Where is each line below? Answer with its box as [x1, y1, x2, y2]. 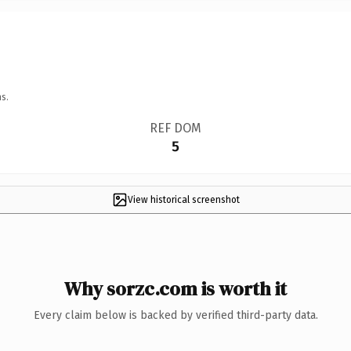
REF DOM [149, 120, 201, 136]
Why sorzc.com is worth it [64, 275, 287, 302]
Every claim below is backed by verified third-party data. [33, 308, 318, 322]
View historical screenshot [127, 194, 240, 205]
